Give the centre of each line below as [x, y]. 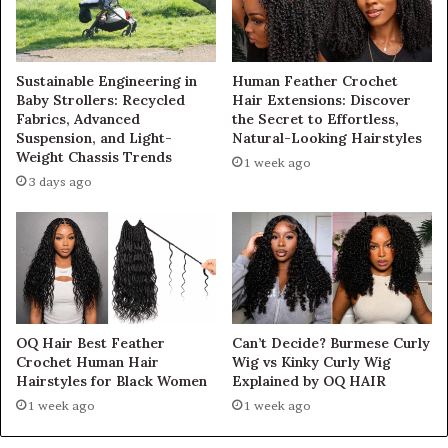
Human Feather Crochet [315, 80]
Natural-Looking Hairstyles [327, 137]
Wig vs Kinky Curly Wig [311, 362]
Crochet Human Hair [87, 362]
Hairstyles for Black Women [111, 381]
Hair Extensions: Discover [321, 99]
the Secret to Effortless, [315, 118]
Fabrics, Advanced [78, 118]
